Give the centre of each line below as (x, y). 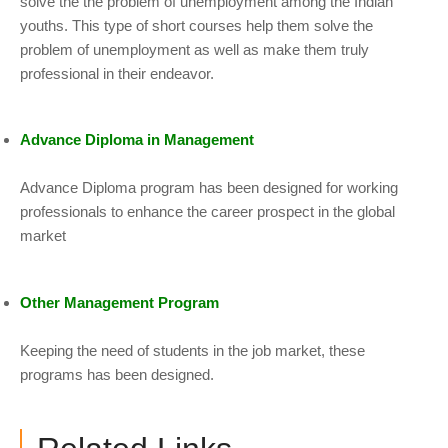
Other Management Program (119, 302)
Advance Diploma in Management (137, 140)
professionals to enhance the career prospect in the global (207, 212)
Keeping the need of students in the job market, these (192, 350)
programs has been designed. (117, 374)
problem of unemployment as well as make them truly (194, 49)
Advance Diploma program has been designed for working (209, 188)
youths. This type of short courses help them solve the (196, 25)
